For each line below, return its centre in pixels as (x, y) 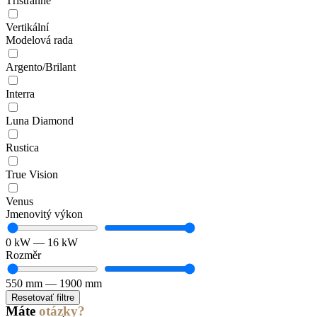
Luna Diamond (40, 121)
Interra (20, 94)
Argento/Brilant (41, 67)
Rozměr (23, 255)
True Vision (32, 174)
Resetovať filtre (43, 298)
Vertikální (27, 27)
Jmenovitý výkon (44, 214)
